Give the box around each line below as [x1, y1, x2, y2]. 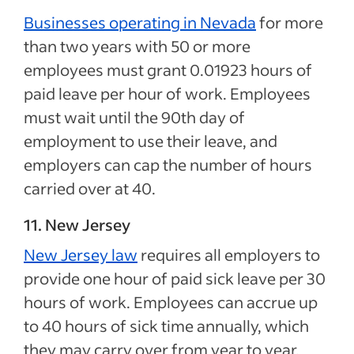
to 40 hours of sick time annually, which [24, 314, 309, 336]
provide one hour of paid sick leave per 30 [24, 267, 326, 288]
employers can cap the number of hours [24, 153, 312, 175]
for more [256, 11, 323, 32]
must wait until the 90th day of [24, 106, 245, 127]
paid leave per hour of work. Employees [24, 82, 311, 104]
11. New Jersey [24, 213, 130, 235]
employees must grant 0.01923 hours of [24, 58, 312, 80]
